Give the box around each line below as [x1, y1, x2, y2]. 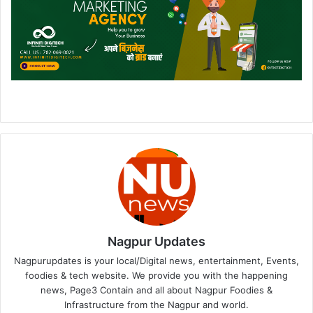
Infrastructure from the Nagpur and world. [64, 298, 249, 310]
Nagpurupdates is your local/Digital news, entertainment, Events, [14, 254, 299, 266]
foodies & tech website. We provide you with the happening [25, 269, 288, 281]
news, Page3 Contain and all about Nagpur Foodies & [41, 284, 272, 296]
